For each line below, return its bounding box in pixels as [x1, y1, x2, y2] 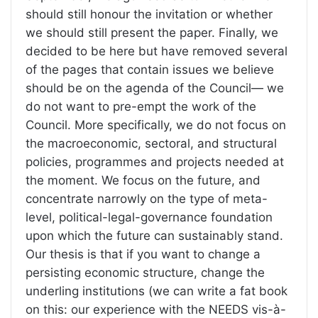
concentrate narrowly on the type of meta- [26, 192, 268, 207]
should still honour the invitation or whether [26, 7, 273, 22]
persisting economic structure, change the [26, 265, 265, 280]
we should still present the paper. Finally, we [26, 26, 278, 40]
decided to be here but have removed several [26, 44, 287, 59]
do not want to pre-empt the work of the [26, 99, 256, 114]
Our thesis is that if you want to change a [26, 247, 261, 262]
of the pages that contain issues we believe [26, 62, 274, 77]
